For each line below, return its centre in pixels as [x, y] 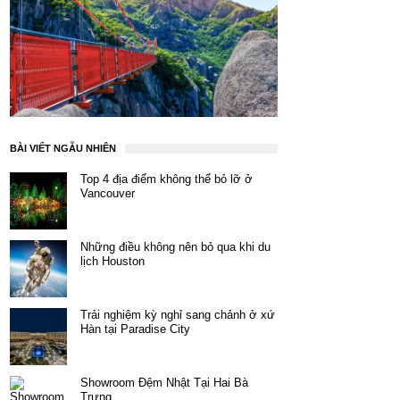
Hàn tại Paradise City [135, 329]
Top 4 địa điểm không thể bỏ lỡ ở [167, 179]
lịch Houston [112, 262]
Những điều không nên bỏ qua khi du [175, 247]
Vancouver [108, 194]
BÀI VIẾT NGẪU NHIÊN [63, 149]
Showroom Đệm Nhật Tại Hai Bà [164, 383]
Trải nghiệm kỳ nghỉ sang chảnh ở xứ [178, 315]
